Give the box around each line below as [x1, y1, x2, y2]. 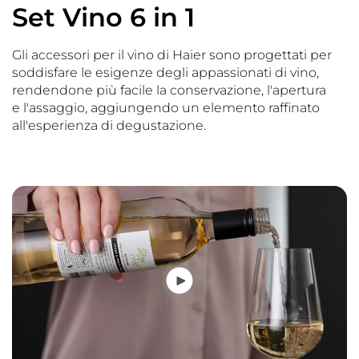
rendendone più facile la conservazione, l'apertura [12, 83, 326, 98]
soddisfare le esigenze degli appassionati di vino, [12, 65, 319, 80]
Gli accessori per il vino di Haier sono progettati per [12, 47, 332, 63]
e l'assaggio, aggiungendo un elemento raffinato [12, 100, 320, 115]
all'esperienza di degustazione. [12, 118, 206, 133]
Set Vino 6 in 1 [12, 2, 195, 33]
